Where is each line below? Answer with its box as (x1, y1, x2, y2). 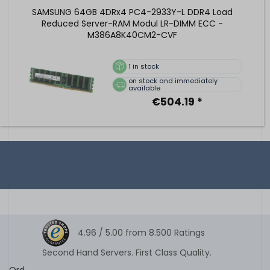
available (128, 83, 160, 93)
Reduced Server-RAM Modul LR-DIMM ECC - (41, 17, 223, 30)
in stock (133, 61, 159, 72)
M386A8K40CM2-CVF (87, 28, 177, 41)
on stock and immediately (128, 76, 218, 86)
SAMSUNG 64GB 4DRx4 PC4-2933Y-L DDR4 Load (31, 5, 233, 18)
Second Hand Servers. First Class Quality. (42, 246, 212, 259)
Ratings (174, 226, 205, 239)
